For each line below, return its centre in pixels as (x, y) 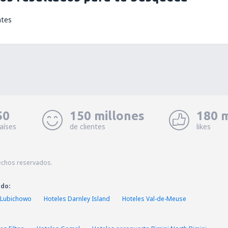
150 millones (107, 116)
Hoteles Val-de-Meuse (154, 199)
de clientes (87, 126)
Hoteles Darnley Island (77, 199)
